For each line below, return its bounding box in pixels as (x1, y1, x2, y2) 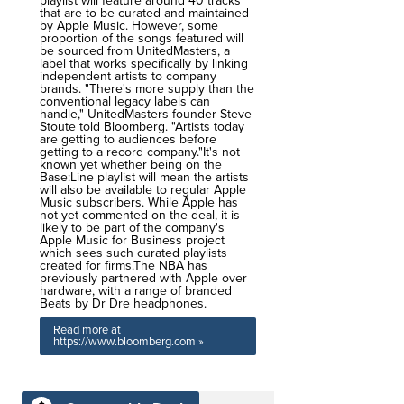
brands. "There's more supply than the (40, 81, 254, 96)
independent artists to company (40, 69, 216, 84)
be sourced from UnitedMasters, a (40, 43, 230, 59)
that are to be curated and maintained (40, 5, 249, 21)
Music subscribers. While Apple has (40, 195, 238, 210)
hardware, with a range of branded (40, 283, 232, 298)
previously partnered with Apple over (40, 271, 247, 286)
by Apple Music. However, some (40, 18, 218, 33)
